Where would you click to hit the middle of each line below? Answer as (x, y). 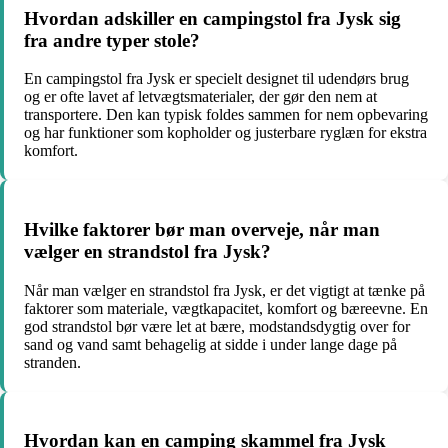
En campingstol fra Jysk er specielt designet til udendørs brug (216, 79)
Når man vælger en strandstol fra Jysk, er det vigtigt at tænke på (224, 290)
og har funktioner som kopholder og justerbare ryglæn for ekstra (225, 133)
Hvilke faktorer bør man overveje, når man (202, 230)
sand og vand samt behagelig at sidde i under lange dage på (210, 344)
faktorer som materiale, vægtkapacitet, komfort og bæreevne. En (226, 308)
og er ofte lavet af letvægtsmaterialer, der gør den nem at (200, 97)
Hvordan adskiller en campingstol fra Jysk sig (212, 18)
